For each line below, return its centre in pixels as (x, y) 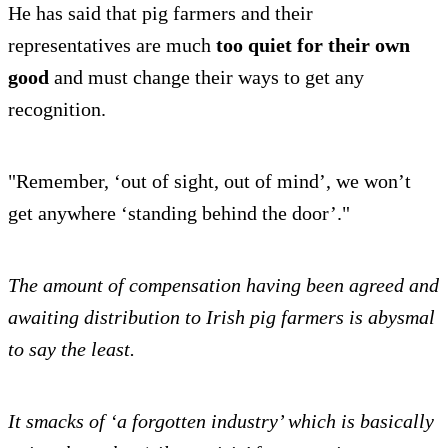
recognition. (57, 109)
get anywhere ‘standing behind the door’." (179, 213)
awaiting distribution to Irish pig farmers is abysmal (221, 317)
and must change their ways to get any (206, 77)
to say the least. (71, 349)
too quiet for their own (313, 45)
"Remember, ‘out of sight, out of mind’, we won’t (209, 181)
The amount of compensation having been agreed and (223, 285)
